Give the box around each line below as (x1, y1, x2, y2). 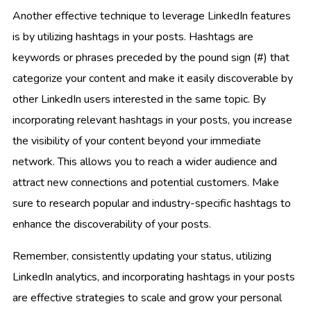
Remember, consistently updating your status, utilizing (12, 248, 271, 264)
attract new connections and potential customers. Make (12, 174, 279, 190)
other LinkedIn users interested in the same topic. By (12, 91, 266, 107)
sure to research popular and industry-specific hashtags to (12, 195, 291, 211)
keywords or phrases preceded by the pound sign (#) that (12, 49, 289, 65)
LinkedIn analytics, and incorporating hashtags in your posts (12, 269, 295, 285)
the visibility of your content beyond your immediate (12, 133, 261, 149)
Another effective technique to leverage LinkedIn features (12, 8, 291, 24)
